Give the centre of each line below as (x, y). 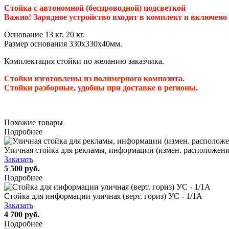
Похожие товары (33, 122)
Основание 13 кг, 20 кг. (44, 34)
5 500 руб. (22, 168)
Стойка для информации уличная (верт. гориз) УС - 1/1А (103, 196)
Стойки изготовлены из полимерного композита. (94, 78)
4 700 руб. (22, 214)
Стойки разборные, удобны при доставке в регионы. (101, 87)
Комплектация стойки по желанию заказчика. (84, 61)
